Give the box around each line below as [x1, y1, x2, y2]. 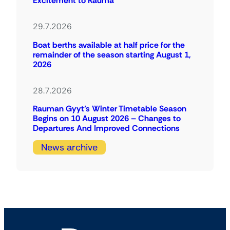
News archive [41, 141, 98, 154]
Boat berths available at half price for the [33, 39, 185, 50]
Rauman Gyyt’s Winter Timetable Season [33, 103, 186, 114]
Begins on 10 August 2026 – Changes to [33, 113, 181, 124]
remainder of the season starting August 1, [33, 49, 191, 60]
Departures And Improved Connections [33, 123, 180, 134]
